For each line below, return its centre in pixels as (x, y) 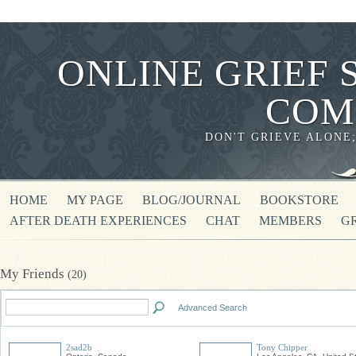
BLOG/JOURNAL (192, 200)
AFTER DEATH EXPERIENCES (98, 221)
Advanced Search (213, 308)
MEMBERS (290, 221)
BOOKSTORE (299, 200)
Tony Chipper (282, 347)
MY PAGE (95, 200)
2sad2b (79, 347)
